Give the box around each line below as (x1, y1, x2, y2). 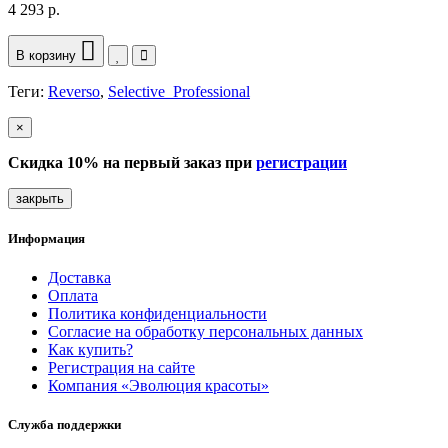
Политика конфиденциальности (48, 305, 267, 323)
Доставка (48, 269, 111, 287)
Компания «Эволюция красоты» (48, 377, 269, 395)
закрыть (16, 190, 64, 206)
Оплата (48, 287, 98, 305)
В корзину (16, 47, 76, 63)
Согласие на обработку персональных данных (48, 323, 363, 341)
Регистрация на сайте (48, 359, 195, 377)
